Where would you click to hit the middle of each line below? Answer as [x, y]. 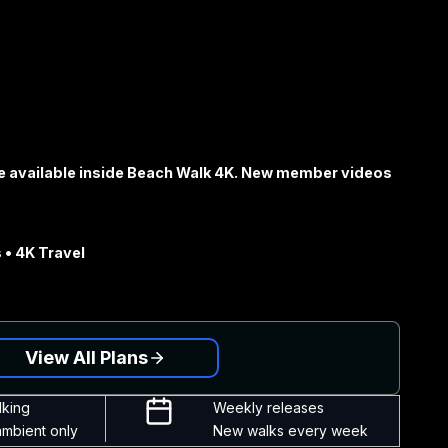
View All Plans [86, 357]
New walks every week [290, 430]
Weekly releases [268, 407]
